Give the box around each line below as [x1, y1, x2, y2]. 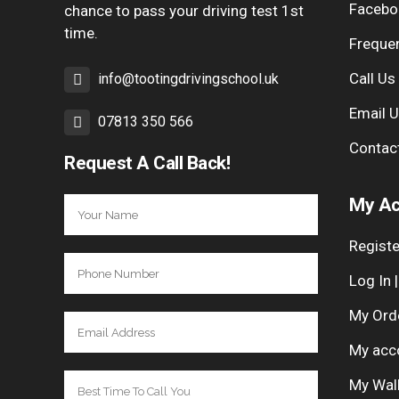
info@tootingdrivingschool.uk [98, 70, 279, 87]
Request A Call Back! [64, 152, 230, 174]
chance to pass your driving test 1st [64, 2, 304, 20]
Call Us [349, 69, 395, 87]
